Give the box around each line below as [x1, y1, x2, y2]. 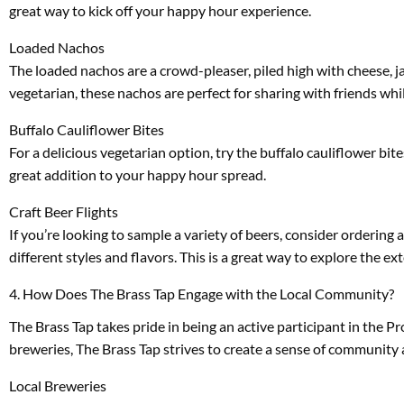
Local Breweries [9, 376, 106, 394]
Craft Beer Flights [9, 202, 118, 220]
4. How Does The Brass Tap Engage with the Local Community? [9, 284, 394, 302]
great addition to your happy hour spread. [9, 165, 266, 183]
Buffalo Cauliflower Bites [9, 120, 164, 138]
